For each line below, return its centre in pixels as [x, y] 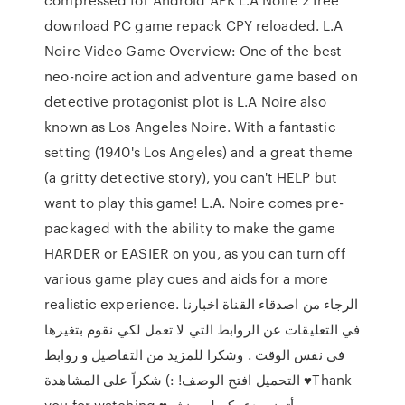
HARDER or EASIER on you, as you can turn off [195, 253]
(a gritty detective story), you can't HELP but [191, 177]
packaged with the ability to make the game [190, 228]
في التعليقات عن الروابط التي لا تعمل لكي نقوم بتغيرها [202, 329]
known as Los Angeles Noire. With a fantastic [190, 127]
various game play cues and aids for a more [187, 278]
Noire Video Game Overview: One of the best [193, 51]
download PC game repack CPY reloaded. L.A [194, 25]
